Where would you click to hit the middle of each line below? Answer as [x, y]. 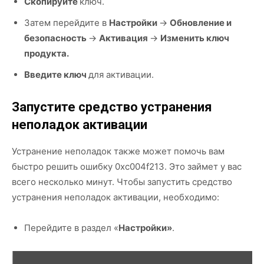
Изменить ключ [195, 38]
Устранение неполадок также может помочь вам [118, 151]
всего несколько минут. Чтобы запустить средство [122, 181]
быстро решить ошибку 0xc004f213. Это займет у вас [127, 166]
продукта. [47, 53]
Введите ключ [56, 74]
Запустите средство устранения [112, 107]
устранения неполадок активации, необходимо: [115, 197]
